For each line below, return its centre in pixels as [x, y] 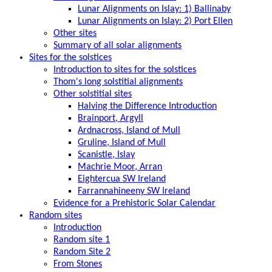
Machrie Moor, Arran [120, 167]
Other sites [75, 33]
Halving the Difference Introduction [147, 106]
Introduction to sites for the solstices [125, 70]
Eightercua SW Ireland [122, 179]
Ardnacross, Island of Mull [129, 130]
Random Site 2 [82, 252]
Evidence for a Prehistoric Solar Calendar [134, 203]
